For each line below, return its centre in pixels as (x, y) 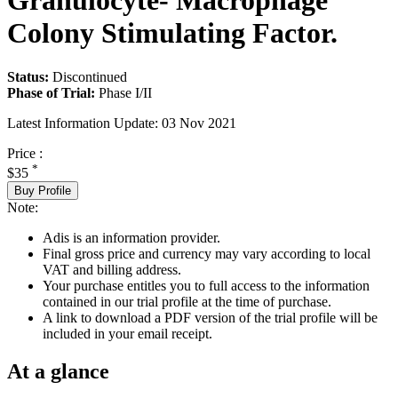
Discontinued (90, 76)
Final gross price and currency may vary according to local (207, 253)
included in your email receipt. (127, 333)
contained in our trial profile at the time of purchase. (187, 301)
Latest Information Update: (83, 123)
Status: (28, 76)
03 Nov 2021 (199, 123)
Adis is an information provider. (131, 237)
